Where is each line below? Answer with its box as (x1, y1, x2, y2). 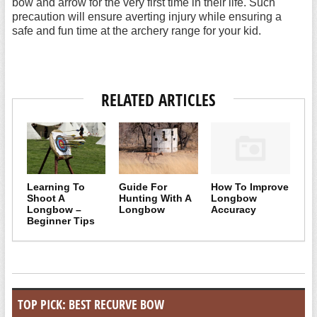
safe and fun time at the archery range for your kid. (11, 25, 261, 37)
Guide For (119, 181, 168, 193)
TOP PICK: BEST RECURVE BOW (17, 296, 164, 313)
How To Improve (211, 181, 289, 193)
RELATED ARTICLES (100, 88, 216, 111)
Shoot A (26, 192, 64, 204)
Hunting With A (119, 192, 192, 204)
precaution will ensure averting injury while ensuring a (11, 11, 282, 23)
